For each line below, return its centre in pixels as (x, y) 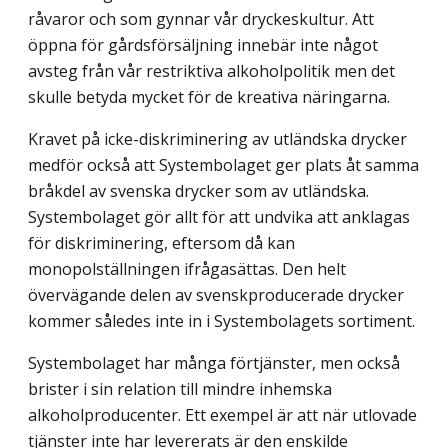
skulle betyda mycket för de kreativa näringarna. (209, 96)
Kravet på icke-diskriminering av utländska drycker (217, 138)
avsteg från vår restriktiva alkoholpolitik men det (211, 70)
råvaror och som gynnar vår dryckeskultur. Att (201, 18)
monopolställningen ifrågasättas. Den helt (187, 268)
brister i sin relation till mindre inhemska (180, 388)
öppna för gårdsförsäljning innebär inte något (203, 44)
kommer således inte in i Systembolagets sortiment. (221, 320)
